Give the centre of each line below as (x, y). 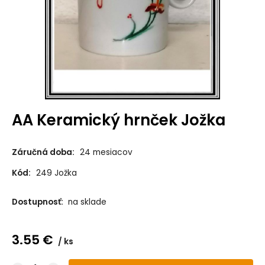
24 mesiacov (106, 153)
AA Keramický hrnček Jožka (118, 120)
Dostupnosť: (38, 202)
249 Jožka (56, 173)
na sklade (87, 202)
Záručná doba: (43, 153)
